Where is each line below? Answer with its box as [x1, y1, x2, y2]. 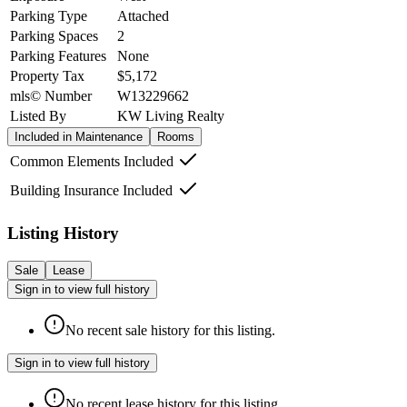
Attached [117, 8, 169, 25]
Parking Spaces [10, 28, 98, 45]
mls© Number [10, 88, 92, 104]
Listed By [10, 108, 66, 124]
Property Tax [10, 68, 84, 84]
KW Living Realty [117, 108, 224, 124]
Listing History [7, 223, 119, 243]
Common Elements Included [10, 154, 174, 170]
